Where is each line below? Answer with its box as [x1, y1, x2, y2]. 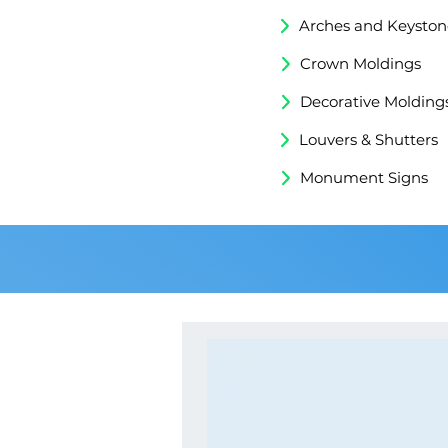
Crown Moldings [299, 54, 421, 74]
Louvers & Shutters [299, 130, 438, 150]
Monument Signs [300, 168, 428, 188]
